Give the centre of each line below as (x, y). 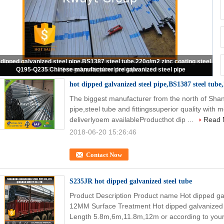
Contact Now (104, 155)
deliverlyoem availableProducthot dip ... (132, 119)
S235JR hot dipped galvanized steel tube (131, 181)
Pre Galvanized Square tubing (100, 69)
